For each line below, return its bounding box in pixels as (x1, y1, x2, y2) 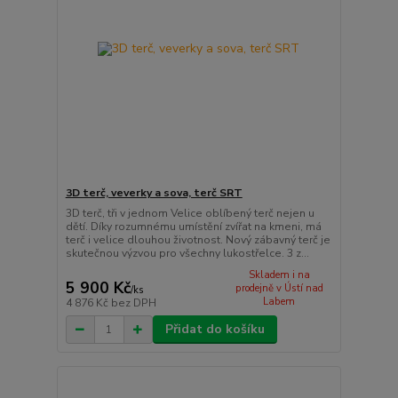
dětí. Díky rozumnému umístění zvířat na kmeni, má (65, 219, 322, 234)
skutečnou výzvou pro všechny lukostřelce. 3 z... (65, 245, 309, 260)
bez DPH (110, 296, 156, 311)
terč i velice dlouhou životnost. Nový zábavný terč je (65, 232, 330, 247)
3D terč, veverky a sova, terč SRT (65, 185, 243, 200)
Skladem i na (248, 267, 310, 282)
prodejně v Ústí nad (235, 281, 323, 295)
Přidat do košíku (164, 321, 265, 338)
